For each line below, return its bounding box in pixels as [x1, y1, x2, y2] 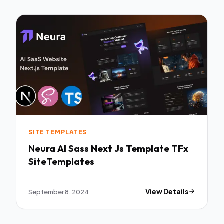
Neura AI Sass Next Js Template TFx [28, 142, 188, 155]
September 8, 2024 [28, 187, 89, 196]
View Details [145, 187, 189, 196]
